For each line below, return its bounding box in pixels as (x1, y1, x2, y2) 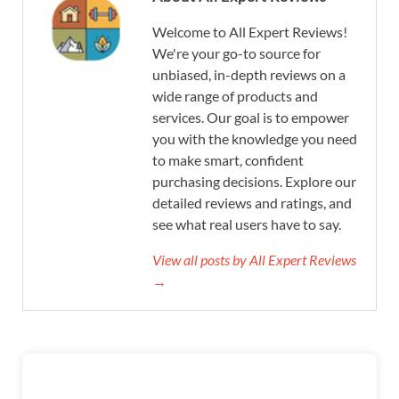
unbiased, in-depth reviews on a (152, 65, 346, 83)
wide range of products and (152, 86, 318, 104)
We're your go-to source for (152, 44, 321, 61)
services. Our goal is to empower (152, 108, 349, 126)
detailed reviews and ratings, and (152, 193, 352, 211)
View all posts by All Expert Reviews (152, 250, 356, 268)
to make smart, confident (152, 151, 304, 168)
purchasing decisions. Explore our (152, 172, 356, 190)
